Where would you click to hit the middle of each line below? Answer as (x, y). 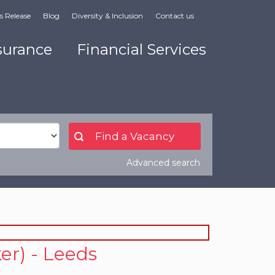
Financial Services (141, 50)
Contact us (175, 16)
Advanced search (163, 163)
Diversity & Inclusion (107, 16)
